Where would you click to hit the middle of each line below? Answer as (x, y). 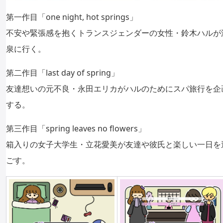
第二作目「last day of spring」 (67, 73)
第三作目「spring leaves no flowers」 (76, 128)
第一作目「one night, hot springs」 (72, 17)
